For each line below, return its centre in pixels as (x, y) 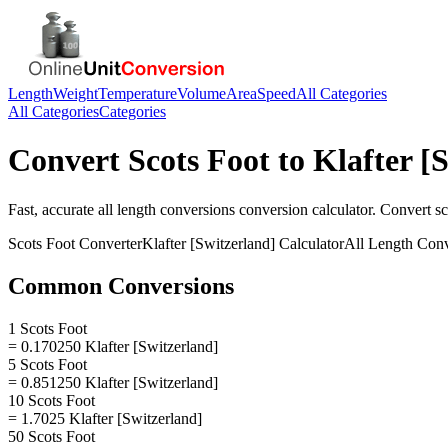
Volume (201, 93)
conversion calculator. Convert (335, 209)
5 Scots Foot (47, 364)
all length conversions (166, 209)
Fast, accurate (53, 209)
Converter (108, 243)
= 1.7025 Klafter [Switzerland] (105, 418)
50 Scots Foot (51, 436)
